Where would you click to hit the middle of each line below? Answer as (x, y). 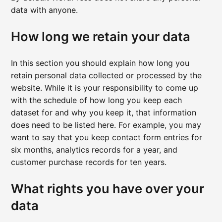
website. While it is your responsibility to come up (105, 88)
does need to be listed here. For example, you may (106, 125)
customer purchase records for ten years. (89, 162)
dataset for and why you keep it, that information (104, 113)
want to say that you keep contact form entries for (107, 138)
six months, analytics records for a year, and (94, 150)
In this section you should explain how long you (100, 63)
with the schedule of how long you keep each (97, 100)
